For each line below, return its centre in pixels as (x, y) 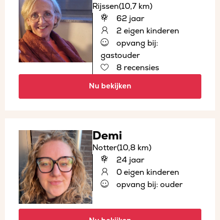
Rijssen (106, 6)
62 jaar (129, 18)
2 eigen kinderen (147, 31)
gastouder (120, 55)
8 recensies (137, 68)
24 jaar (129, 160)
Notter (105, 148)
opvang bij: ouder (149, 184)
